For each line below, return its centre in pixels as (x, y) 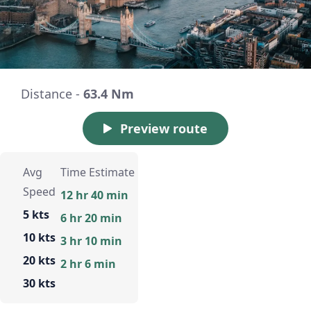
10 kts (39, 237)
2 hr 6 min (88, 263)
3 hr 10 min (91, 241)
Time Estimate (97, 172)
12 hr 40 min (94, 195)
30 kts (39, 283)
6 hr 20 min (91, 218)
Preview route (164, 128)
